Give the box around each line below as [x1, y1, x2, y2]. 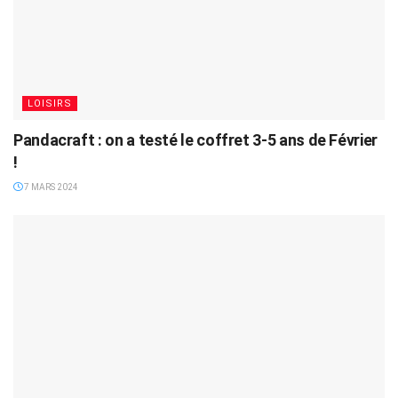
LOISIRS [28, 97, 72, 109]
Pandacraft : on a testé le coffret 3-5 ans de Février [13, 130, 378, 149]
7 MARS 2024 [22, 181, 78, 192]
